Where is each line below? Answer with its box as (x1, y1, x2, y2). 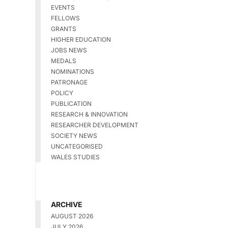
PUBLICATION (50, 100, 92, 108)
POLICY (50, 89, 73, 97)
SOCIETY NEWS (50, 132, 97, 140)
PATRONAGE (50, 78, 88, 87)
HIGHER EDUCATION (50, 36, 111, 44)
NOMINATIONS (50, 68, 94, 76)
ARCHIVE (50, 200, 82, 209)
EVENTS (50, 4, 75, 12)
